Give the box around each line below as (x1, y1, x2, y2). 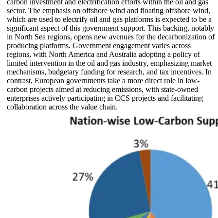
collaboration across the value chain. (7, 102, 118, 111)
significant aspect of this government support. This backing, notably (7, 23, 214, 32)
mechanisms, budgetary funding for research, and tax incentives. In (7, 67, 212, 76)
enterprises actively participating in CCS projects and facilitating (7, 93, 203, 102)
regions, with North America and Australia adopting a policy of (7, 50, 200, 58)
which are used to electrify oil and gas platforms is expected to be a (7, 15, 212, 23)
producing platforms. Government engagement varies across (7, 41, 191, 50)
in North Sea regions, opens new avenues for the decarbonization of (7, 32, 215, 41)
